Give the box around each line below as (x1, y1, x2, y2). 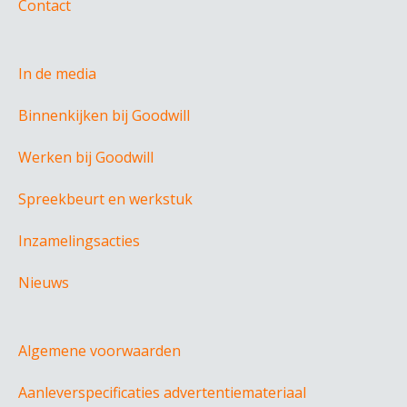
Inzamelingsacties (18, 230, 140, 251)
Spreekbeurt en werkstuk (18, 188, 193, 209)
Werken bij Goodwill (18, 146, 154, 167)
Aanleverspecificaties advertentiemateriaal (18, 382, 306, 402)
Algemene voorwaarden (18, 340, 181, 361)
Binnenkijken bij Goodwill (18, 104, 190, 125)
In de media (18, 63, 96, 84)
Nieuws (18, 272, 69, 293)
